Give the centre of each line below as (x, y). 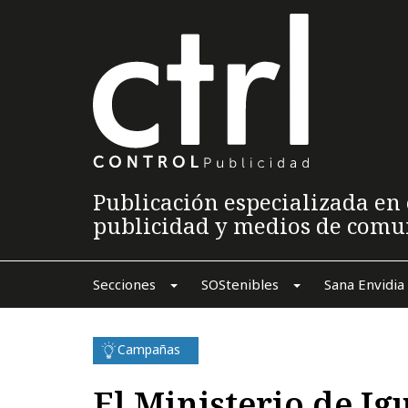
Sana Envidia (364, 284)
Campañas (149, 349)
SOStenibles (240, 284)
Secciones (124, 284)
